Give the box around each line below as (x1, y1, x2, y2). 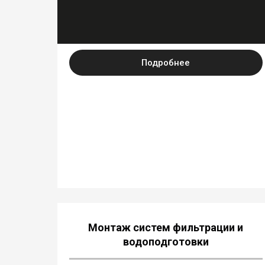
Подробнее (141, 57, 190, 69)
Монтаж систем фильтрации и (88, 221, 244, 234)
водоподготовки (122, 235, 209, 248)
